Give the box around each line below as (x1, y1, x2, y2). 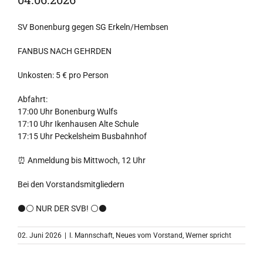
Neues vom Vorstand (116, 231, 183, 240)
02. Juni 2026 (18, 231, 62, 240)
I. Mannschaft (69, 231, 113, 240)
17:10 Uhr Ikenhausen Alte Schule (18, 119, 139, 129)
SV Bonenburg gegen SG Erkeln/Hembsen (18, 22, 168, 32)
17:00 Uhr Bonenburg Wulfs (18, 107, 117, 116)
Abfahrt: (18, 95, 48, 104)
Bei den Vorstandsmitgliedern (18, 180, 124, 189)
